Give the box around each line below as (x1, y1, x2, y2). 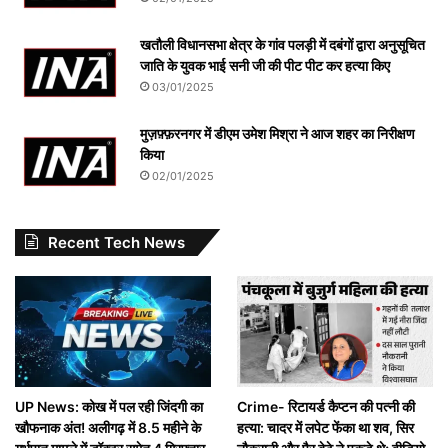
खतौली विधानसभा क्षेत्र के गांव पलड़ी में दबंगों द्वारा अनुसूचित (140, 36, 425, 54)
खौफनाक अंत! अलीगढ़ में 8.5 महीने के (15, 419, 201, 437)
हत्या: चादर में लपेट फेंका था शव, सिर (236, 419, 414, 437)
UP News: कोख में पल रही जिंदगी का (15, 398, 203, 416)
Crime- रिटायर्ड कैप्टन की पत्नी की (236, 398, 415, 416)
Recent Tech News (48, 233, 185, 253)
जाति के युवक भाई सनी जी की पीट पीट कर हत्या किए (140, 57, 390, 75)
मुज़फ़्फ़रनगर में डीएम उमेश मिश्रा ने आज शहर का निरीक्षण (140, 125, 415, 143)
